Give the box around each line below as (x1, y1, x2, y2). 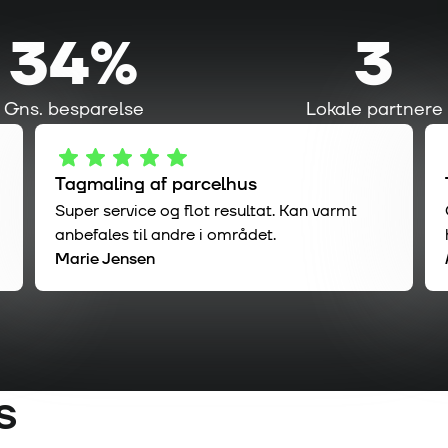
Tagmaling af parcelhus (54, 172, 257, 198)
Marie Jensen (54, 248, 155, 271)
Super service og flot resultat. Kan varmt (54, 200, 357, 223)
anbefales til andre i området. (54, 224, 276, 247)
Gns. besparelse (4, 97, 144, 122)
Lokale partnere (305, 97, 443, 122)
